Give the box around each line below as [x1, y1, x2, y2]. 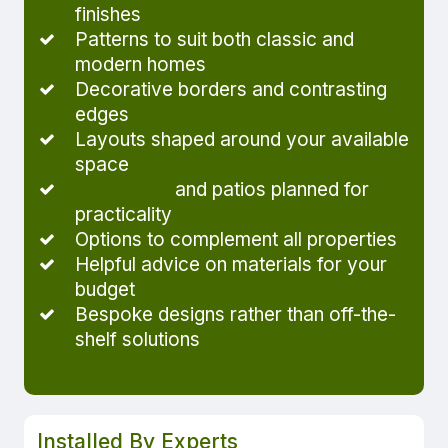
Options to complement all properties [75, 227, 398, 251]
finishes [75, 2, 142, 26]
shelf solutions [75, 327, 201, 351]
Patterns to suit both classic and [75, 27, 355, 51]
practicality [75, 202, 173, 226]
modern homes [75, 52, 207, 76]
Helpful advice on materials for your [75, 252, 388, 276]
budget [75, 277, 136, 301]
